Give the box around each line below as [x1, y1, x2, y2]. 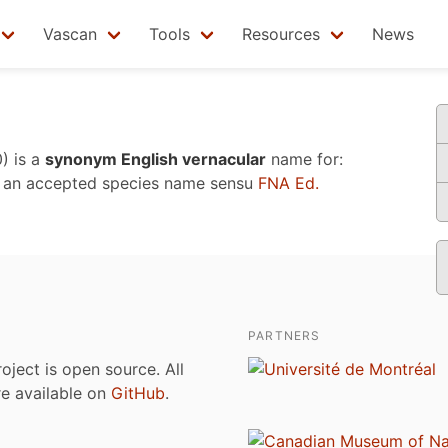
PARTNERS [248, 328, 321, 343]
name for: [266, 149, 343, 169]
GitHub [111, 383, 165, 403]
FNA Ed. [258, 173, 319, 193]
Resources [242, 24, 320, 44]
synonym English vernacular [45, 149, 266, 169]
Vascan [43, 24, 97, 44]
